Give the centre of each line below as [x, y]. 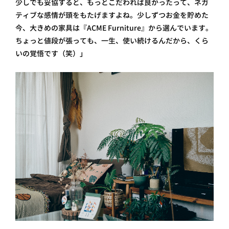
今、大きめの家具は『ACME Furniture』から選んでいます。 [114, 28]
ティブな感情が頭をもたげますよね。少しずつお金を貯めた [112, 15]
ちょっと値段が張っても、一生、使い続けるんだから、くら [112, 41]
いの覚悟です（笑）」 [51, 54]
